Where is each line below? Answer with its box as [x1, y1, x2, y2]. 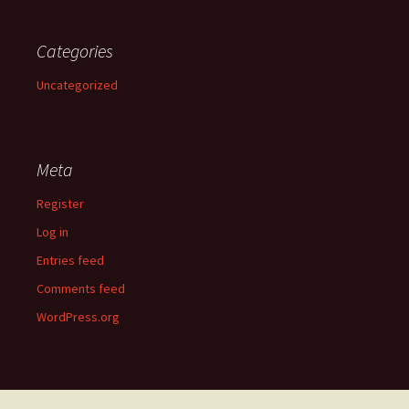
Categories [37, 39, 113, 63]
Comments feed [37, 280, 125, 298]
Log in [37, 224, 68, 241]
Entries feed [37, 252, 104, 269]
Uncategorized [37, 77, 118, 94]
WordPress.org [37, 309, 120, 326]
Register [37, 195, 84, 213]
